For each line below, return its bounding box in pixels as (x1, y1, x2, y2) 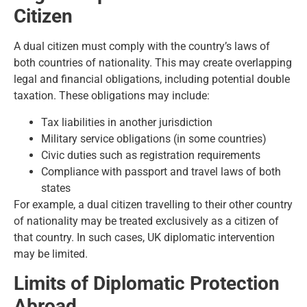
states (41, 181, 71, 195)
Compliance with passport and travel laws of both (41, 164, 281, 178)
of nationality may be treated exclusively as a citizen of (14, 214, 279, 228)
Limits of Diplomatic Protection (14, 271, 280, 295)
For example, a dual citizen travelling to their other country (14, 197, 293, 211)
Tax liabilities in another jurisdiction (41, 115, 212, 129)
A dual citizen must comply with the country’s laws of (14, 40, 270, 53)
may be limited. (14, 247, 88, 260)
